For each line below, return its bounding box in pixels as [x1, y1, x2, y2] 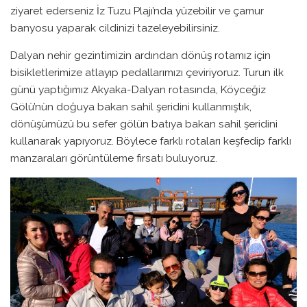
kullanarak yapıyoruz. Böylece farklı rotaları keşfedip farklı [10, 134, 291, 148]
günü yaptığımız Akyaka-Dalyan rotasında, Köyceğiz [10, 83, 266, 97]
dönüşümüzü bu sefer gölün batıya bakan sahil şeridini [10, 117, 278, 131]
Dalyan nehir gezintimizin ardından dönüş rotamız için [10, 49, 271, 62]
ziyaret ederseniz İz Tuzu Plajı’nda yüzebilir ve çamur [10, 3, 264, 17]
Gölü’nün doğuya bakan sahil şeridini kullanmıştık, [10, 100, 251, 114]
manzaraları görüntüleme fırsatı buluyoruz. [10, 151, 220, 165]
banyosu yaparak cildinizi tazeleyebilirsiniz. [10, 21, 223, 34]
